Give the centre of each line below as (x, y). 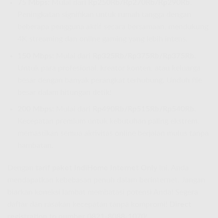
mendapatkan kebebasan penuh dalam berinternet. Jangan (106, 180)
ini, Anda (173, 168)
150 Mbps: (36, 56)
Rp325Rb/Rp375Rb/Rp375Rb (143, 56)
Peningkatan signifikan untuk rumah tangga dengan (104, 15)
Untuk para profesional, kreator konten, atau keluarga (109, 68)
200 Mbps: (36, 109)
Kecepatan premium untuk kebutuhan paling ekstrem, (108, 121)
